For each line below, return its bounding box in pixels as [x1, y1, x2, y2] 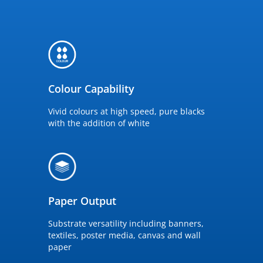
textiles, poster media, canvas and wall [48, 230, 201, 241]
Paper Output [48, 194, 116, 208]
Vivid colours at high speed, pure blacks [48, 106, 205, 117]
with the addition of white [48, 117, 150, 129]
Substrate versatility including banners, [48, 218, 204, 229]
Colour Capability [48, 82, 134, 96]
